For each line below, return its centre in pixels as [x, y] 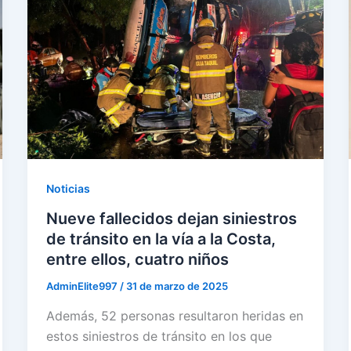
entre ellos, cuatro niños [137, 259]
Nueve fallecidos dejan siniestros [171, 219]
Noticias [68, 189]
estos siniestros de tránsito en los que [159, 336]
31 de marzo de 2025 [177, 286]
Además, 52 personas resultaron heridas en [174, 315]
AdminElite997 [83, 286]
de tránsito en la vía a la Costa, [161, 239]
